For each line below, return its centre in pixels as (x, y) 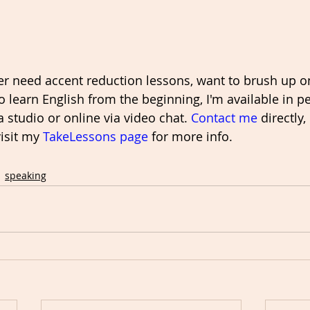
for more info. (192, 137)
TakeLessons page (95, 137)
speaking (26, 175)
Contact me (224, 118)
